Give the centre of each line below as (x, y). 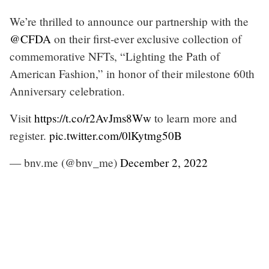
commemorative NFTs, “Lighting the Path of (115, 56)
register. (29, 135)
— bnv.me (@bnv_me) (65, 162)
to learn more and (194, 118)
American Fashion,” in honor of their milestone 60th (132, 73)
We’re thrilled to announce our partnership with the (129, 21)
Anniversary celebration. (67, 91)
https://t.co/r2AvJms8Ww (93, 118)
